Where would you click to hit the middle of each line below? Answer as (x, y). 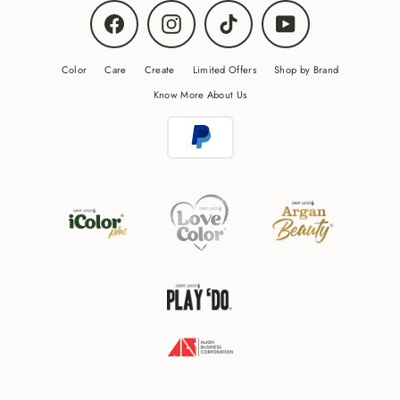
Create (159, 70)
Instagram (203, 19)
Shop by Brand (307, 70)
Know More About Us (200, 95)
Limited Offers (225, 70)
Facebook (146, 19)
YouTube (314, 19)
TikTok (252, 19)
